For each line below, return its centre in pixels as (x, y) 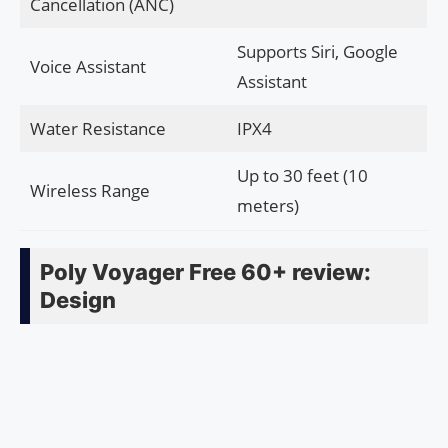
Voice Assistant (87, 66)
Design (78, 299)
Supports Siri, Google (317, 51)
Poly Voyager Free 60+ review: (205, 271)
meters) (267, 205)
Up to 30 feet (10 (302, 175)
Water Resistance (97, 128)
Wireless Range (89, 190)
